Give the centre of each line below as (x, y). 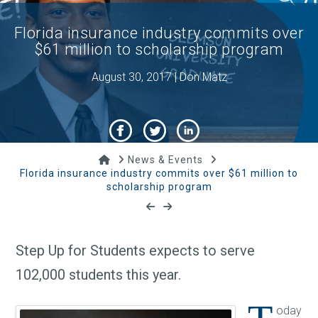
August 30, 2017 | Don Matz (159, 77)
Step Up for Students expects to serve (136, 250)
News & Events (165, 160)
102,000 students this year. (99, 274)
